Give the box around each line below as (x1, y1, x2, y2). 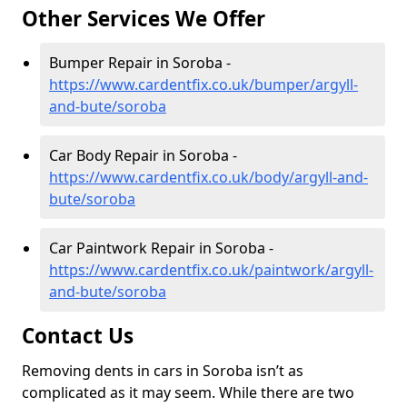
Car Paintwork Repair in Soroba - (49, 238, 273, 259)
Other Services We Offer (22, 5, 265, 34)
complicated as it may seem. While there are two (22, 382, 354, 403)
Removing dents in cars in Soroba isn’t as (22, 361, 303, 382)
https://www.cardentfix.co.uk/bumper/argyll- (49, 74, 358, 95)
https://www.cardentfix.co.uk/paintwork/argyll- (49, 260, 373, 281)
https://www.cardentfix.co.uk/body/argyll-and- (49, 167, 368, 188)
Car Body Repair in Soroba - (49, 145, 237, 166)
